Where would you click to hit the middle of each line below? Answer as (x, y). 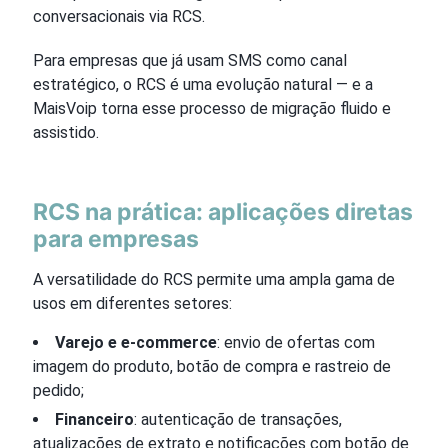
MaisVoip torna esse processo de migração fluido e (212, 108)
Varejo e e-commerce (136, 342)
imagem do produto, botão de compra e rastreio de (212, 366)
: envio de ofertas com (296, 342)
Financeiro (94, 419)
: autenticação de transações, (238, 419)
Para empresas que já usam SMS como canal (190, 60)
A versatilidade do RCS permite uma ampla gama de (214, 279)
